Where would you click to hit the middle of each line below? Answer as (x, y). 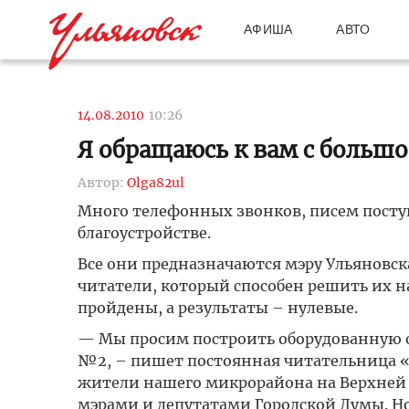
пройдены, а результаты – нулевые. (217, 308)
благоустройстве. (144, 233)
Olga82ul (155, 183)
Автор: (102, 183)
